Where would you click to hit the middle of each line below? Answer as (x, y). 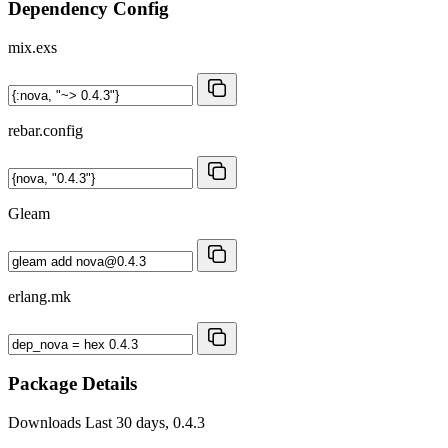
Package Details (72, 384)
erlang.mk (39, 296)
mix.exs (32, 47)
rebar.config (45, 130)
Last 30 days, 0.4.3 (145, 423)
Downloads (46, 423)
